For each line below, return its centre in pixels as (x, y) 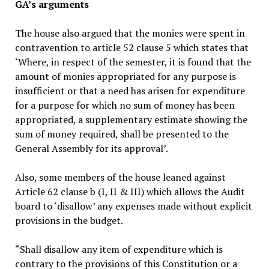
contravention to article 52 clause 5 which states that (131, 47)
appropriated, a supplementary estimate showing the (131, 119)
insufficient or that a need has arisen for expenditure (130, 90)
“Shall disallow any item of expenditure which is (119, 249)
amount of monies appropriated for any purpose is (125, 76)
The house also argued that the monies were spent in (130, 33)
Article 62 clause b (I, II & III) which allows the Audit (130, 191)
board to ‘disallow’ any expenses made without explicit (133, 206)
